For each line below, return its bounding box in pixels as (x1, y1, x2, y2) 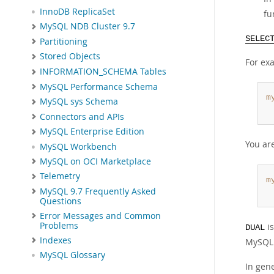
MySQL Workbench (40, 141, 117, 152)
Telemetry (40, 171, 80, 182)
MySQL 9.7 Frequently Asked (40, 185, 156, 197)
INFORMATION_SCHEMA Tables (40, 65, 166, 77)
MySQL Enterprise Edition (40, 126, 144, 138)
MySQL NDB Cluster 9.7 (40, 21, 135, 32)
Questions (40, 195, 81, 207)
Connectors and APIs (40, 111, 124, 122)
